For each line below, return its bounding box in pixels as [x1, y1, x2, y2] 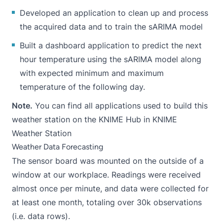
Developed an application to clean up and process [20, 8, 208, 18]
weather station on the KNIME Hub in [12, 114, 152, 124]
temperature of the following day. [20, 82, 145, 92]
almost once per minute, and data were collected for [12, 184, 209, 193]
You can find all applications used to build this [33, 101, 208, 110]
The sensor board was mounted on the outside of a [12, 156, 204, 166]
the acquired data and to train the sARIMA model [20, 22, 203, 32]
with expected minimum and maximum [20, 68, 164, 78]
